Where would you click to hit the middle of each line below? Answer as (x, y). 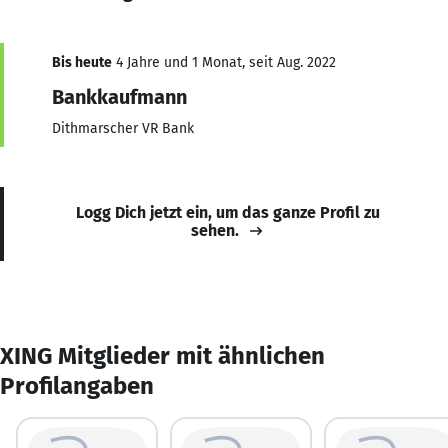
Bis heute (82, 62)
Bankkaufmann (119, 96)
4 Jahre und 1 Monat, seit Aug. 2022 (224, 62)
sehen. (215, 230)
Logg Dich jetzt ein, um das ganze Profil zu (228, 212)
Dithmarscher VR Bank (123, 128)
